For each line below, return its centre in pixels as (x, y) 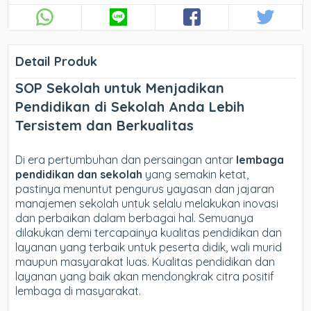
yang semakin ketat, (196, 174)
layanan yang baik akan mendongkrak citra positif (145, 276)
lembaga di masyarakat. (78, 291)
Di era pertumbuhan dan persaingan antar (125, 160)
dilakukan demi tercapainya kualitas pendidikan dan (149, 233)
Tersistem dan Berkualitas (105, 125)
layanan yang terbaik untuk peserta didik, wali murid (149, 247)
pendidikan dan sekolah (79, 174)
